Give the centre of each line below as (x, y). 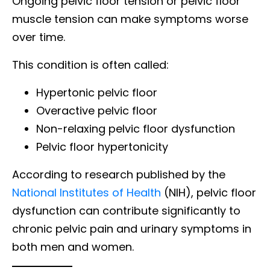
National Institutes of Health (86, 192)
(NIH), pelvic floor (209, 192)
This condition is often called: (90, 64)
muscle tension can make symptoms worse (130, 19)
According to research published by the (119, 174)
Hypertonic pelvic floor (97, 92)
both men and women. (73, 246)
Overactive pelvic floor (97, 110)
